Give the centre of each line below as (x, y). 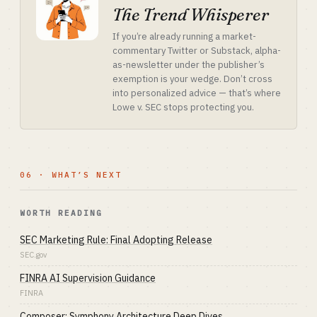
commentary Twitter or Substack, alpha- (197, 51)
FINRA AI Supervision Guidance (88, 278)
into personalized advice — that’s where (197, 93)
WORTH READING (61, 213)
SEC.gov (33, 255)
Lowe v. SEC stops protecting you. (183, 107)
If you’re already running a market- (184, 36)
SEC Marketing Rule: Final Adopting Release (116, 240)
